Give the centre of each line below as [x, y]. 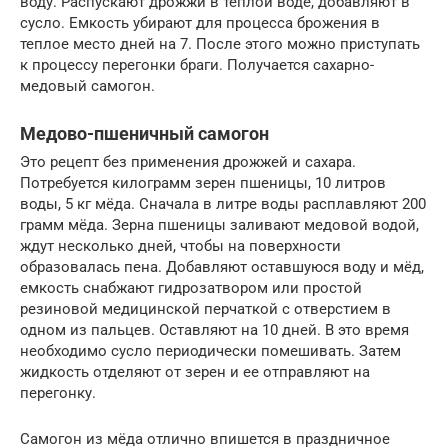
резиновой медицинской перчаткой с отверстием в [205, 309]
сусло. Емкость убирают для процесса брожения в [200, 23]
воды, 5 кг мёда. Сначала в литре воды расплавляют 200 [223, 204]
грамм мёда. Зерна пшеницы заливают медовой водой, [219, 225]
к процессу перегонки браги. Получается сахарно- [197, 65]
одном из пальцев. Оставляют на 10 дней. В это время [214, 330]
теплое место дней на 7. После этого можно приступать [220, 44]
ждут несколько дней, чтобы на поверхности [180, 246]
